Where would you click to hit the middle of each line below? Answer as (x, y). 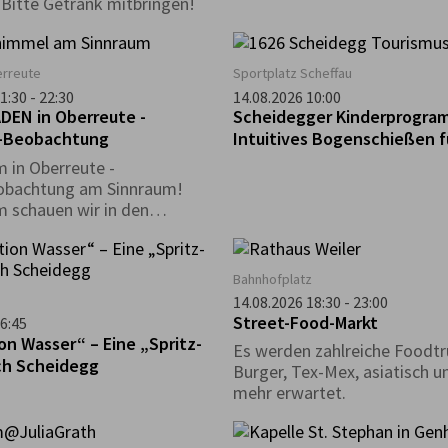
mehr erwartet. (289, 393)
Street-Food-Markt (305, 322)
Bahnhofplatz (272, 278)
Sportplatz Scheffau (292, 73)
